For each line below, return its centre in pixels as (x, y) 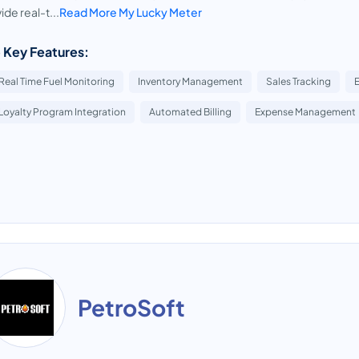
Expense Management (305, 112)
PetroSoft (131, 307)
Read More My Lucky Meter (131, 12)
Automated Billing (190, 112)
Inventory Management (190, 81)
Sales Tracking (298, 81)
